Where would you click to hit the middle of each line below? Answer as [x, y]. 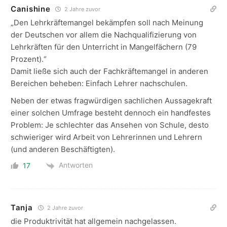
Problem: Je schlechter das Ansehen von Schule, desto [110, 125]
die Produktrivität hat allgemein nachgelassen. [93, 221]
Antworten [76, 165]
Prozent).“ [29, 59]
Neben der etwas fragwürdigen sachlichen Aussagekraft [111, 101]
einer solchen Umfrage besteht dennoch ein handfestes [111, 113]
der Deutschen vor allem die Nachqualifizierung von [104, 35]
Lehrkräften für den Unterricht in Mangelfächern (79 [104, 47]
